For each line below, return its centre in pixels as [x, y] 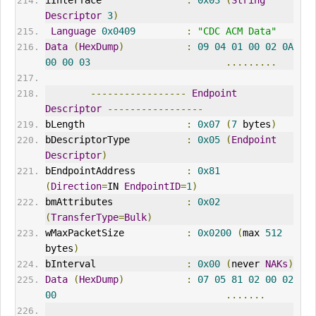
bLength [115, 124]
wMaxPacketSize [115, 233]
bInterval [115, 264]
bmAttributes [115, 202]
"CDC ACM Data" [237, 31]
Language [73, 31]
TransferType [84, 218]
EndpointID [152, 187]
